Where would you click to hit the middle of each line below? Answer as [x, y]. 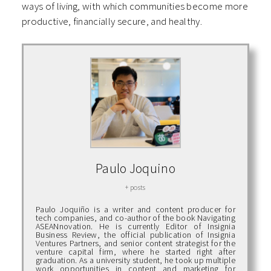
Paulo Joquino [135, 168]
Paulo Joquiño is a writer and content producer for [135, 210]
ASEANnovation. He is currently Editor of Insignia [135, 227]
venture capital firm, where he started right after [135, 252]
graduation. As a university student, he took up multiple [135, 260]
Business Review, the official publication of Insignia [135, 235]
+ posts [135, 188]
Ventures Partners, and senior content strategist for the [135, 243]
